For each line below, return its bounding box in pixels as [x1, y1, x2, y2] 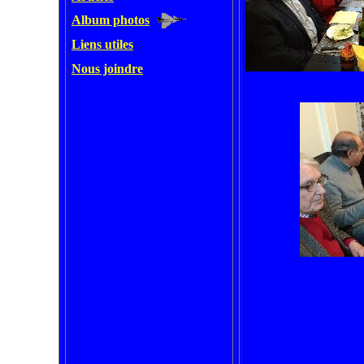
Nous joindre [71, 62, 143, 76]
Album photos [71, 13, 149, 27]
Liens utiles [71, 37, 133, 51]
